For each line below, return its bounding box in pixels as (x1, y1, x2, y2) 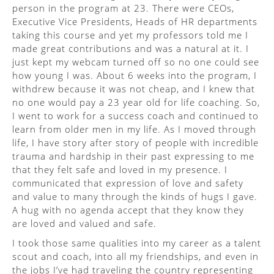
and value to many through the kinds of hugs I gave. (12, 190, 257, 202)
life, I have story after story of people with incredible (12, 136, 259, 149)
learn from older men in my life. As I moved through (12, 123, 256, 135)
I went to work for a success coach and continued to (12, 109, 259, 122)
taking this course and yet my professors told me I (12, 29, 248, 41)
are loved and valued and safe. (12, 217, 157, 229)
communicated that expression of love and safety (12, 177, 243, 189)
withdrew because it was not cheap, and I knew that (12, 83, 255, 95)
